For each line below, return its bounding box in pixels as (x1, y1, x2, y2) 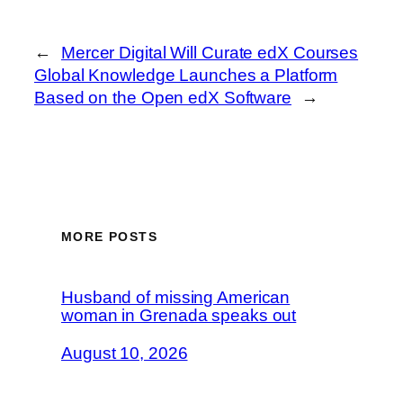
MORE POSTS (61, 229, 157, 245)
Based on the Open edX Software (34, 87, 291, 107)
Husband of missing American (61, 288, 291, 308)
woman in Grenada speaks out (61, 306, 297, 326)
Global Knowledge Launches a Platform (34, 65, 338, 85)
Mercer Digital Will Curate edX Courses (60, 42, 359, 62)
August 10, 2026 (61, 343, 188, 363)
